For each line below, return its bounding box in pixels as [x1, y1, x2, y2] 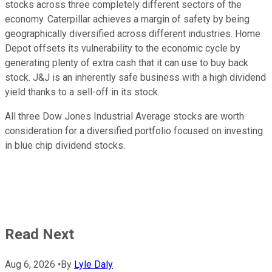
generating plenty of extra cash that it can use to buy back [5, 56, 248, 69]
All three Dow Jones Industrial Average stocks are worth [5, 110, 244, 122]
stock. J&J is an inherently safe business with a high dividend [5, 71, 266, 83]
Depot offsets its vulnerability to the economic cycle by [5, 42, 240, 54]
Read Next [5, 225, 74, 243]
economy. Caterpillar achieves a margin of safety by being [5, 13, 250, 25]
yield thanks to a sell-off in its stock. [5, 86, 160, 98]
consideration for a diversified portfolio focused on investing [5, 124, 263, 137]
